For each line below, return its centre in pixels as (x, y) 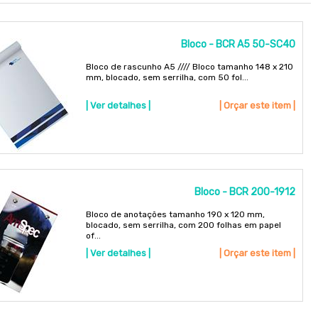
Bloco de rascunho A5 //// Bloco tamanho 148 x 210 (189, 66)
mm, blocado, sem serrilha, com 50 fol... (167, 77)
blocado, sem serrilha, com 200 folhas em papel (183, 225)
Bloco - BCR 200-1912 (245, 192)
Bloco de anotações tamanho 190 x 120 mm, (175, 215)
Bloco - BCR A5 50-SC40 (238, 44)
